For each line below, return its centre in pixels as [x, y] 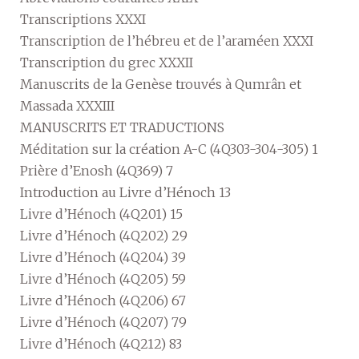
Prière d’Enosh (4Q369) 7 [97, 170]
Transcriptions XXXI [83, 19]
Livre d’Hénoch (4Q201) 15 [101, 214]
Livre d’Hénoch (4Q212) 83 [101, 343]
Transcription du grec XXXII [107, 62]
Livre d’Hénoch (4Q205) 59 [103, 278]
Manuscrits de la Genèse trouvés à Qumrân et [161, 84]
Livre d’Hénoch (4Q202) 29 [104, 235]
